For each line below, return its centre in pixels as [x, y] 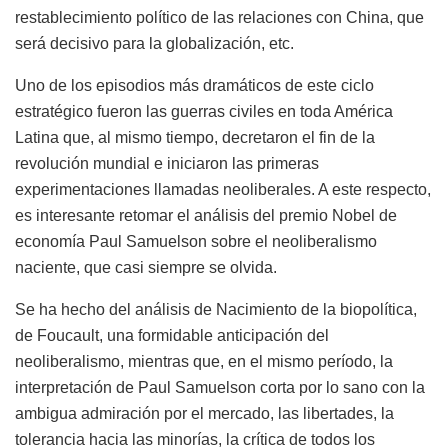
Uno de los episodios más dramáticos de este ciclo [194, 85]
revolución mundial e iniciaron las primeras [167, 163]
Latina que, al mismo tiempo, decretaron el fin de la [195, 137]
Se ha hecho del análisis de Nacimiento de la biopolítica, [216, 309]
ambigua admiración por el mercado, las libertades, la [204, 413]
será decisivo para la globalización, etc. [154, 43]
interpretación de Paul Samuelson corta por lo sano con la [220, 387]
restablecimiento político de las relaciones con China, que [219, 17]
